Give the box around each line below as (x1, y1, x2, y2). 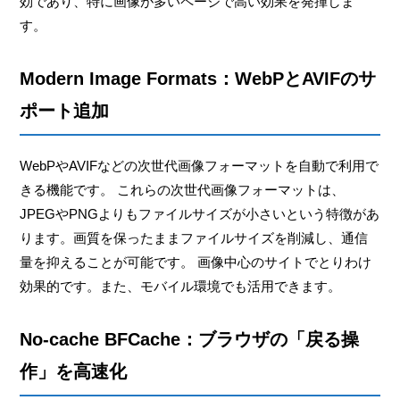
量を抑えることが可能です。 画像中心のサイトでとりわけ (20, 254, 372, 270)
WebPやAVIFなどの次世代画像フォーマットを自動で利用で (20, 157, 379, 173)
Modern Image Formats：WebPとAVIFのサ (20, 68, 377, 88)
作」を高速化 (20, 361, 128, 381)
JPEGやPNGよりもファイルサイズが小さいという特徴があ (20, 205, 380, 221)
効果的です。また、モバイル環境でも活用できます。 (20, 278, 342, 294)
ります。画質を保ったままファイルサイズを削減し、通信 (20, 229, 369, 246)
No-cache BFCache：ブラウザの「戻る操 (20, 329, 360, 349)
